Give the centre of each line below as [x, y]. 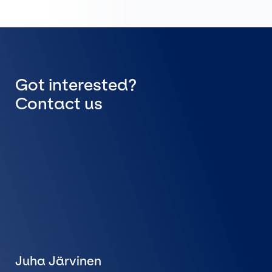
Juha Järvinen [58, 261]
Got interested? [76, 85]
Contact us [59, 104]
